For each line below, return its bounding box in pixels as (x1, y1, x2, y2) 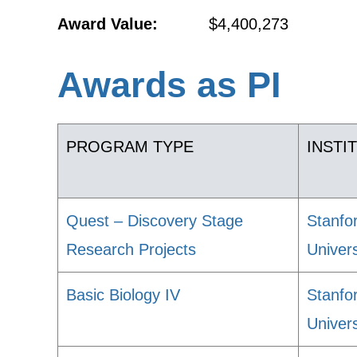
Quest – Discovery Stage (66, 212, 243, 229)
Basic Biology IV (66, 286, 180, 304)
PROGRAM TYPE (66, 138, 194, 155)
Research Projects (66, 241, 196, 258)
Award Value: (57, 15, 158, 33)
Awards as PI (57, 65, 281, 105)
